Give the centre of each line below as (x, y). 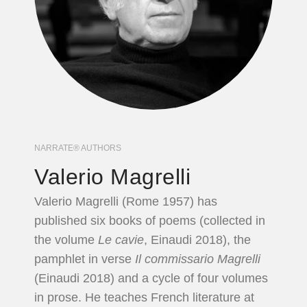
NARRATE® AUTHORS (78, 148)
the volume (66, 240)
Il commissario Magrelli (198, 259)
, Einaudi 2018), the (198, 240)
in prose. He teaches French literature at (145, 297)
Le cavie (121, 240)
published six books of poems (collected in (150, 220)
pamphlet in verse (85, 259)
